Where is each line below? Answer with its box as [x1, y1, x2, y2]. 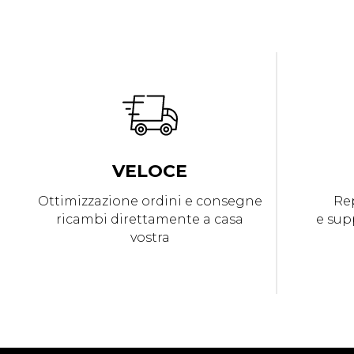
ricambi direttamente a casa [56, 212, 243, 227]
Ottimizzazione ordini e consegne [37, 194, 262, 209]
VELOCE [112, 160, 187, 182]
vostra [130, 230, 170, 245]
